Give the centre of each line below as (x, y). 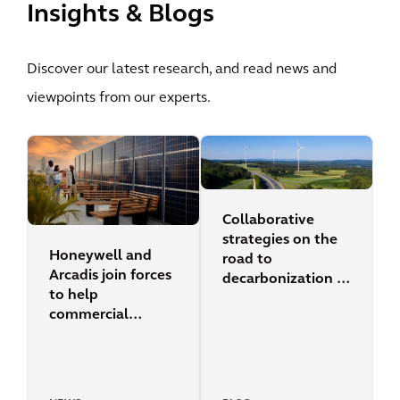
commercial (89, 315)
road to (247, 260)
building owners (104, 334)
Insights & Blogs (121, 15)
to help (74, 295)
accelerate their (102, 354)
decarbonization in (286, 279)
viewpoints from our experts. (119, 98)
